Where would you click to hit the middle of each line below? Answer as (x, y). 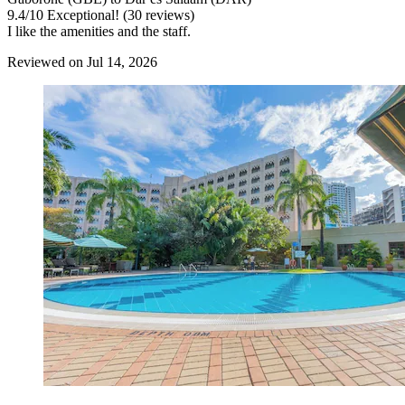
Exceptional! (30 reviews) (119, 14)
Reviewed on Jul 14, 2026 (82, 61)
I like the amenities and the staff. (99, 31)
